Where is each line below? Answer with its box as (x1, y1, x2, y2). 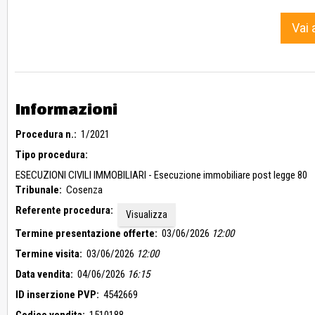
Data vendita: (15, 267, 73, 281)
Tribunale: (15, 183, 62, 196)
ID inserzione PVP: (15, 288, 99, 301)
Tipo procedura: (15, 148, 88, 161)
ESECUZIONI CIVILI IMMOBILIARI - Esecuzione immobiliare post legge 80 (15, 168, 307, 181)
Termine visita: (15, 247, 82, 260)
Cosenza (66, 183, 103, 196)
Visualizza (126, 208, 167, 220)
